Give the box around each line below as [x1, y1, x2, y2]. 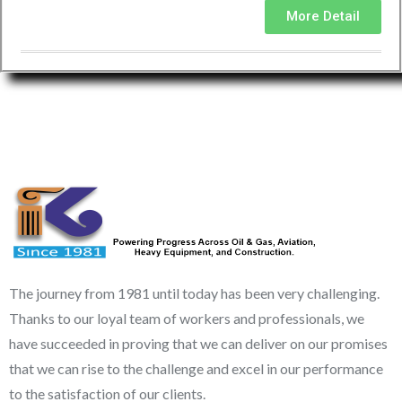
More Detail [286, 7, 360, 24]
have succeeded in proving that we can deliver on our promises [9, 334, 388, 352]
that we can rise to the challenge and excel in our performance [9, 359, 383, 377]
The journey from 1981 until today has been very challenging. [9, 284, 380, 301]
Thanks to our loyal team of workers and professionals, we [9, 309, 364, 327]
